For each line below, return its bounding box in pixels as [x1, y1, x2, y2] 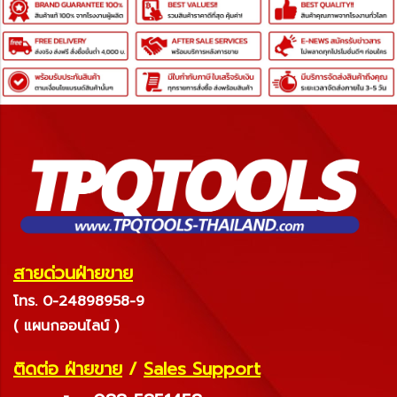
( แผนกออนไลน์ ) [13, 315, 119, 338]
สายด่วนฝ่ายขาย [13, 260, 133, 287]
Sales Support [144, 355, 261, 383]
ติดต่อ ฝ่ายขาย [13, 355, 122, 383]
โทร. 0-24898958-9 [13, 291, 144, 313]
